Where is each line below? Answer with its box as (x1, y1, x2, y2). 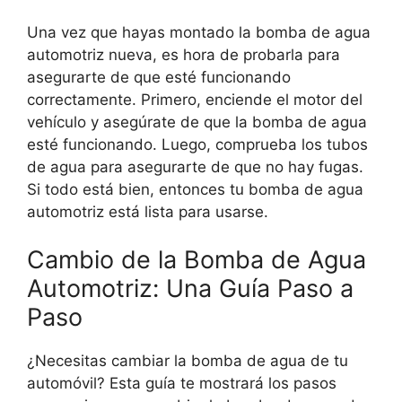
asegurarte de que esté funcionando (27, 67, 291, 86)
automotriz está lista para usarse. (27, 202, 268, 221)
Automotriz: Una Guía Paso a (27, 274, 354, 304)
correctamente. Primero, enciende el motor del (27, 90, 363, 109)
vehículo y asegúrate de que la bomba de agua (27, 112, 367, 131)
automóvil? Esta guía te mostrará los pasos (27, 374, 336, 393)
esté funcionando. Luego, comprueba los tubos (27, 135, 368, 153)
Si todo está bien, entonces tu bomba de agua (27, 179, 363, 198)
